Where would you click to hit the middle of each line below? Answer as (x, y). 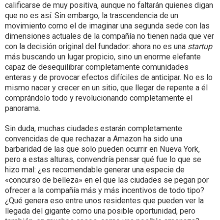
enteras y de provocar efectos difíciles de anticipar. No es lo (109, 78)
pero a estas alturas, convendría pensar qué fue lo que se (103, 160)
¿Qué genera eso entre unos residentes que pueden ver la (104, 201)
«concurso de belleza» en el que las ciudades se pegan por (107, 180)
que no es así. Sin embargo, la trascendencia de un (92, 16)
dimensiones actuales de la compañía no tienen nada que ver (110, 36)
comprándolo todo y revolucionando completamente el (99, 98)
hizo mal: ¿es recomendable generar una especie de (95, 170)
